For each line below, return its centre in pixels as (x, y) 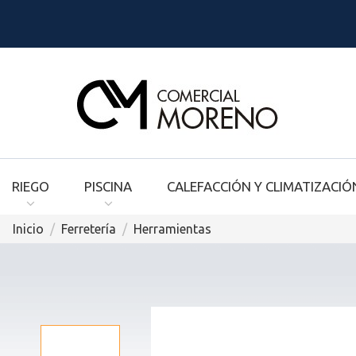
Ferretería (89, 229)
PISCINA (108, 186)
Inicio (28, 229)
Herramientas (172, 229)
